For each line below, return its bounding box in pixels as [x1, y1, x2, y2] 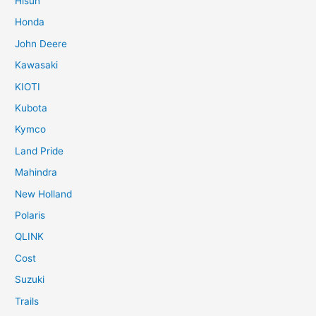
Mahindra [15, 166, 58, 178]
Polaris [15, 209, 46, 221]
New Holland [15, 188, 73, 200]
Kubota [15, 102, 48, 114]
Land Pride [15, 145, 64, 157]
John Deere [15, 37, 68, 49]
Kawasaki [15, 59, 59, 71]
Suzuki [15, 274, 45, 286]
